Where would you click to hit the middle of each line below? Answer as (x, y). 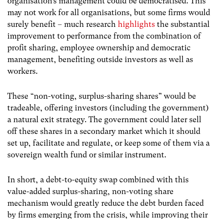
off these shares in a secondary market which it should (104, 131)
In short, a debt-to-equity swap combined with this (98, 180)
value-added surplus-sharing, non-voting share (90, 192)
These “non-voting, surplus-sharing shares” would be (102, 96)
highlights (136, 24)
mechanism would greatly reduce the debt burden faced (106, 203)
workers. (22, 71)
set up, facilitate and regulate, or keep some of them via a (109, 143)
